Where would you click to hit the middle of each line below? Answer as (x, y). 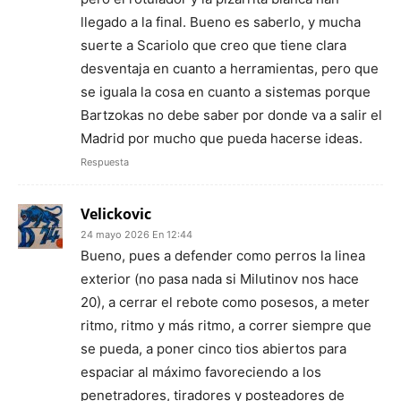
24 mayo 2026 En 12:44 (137, 235)
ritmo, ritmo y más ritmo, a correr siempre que (226, 326)
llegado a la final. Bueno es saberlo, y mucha (221, 22)
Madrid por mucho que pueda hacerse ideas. (222, 139)
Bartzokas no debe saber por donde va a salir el (231, 115)
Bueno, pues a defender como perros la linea (223, 256)
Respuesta (105, 162)
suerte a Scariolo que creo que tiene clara (213, 46)
